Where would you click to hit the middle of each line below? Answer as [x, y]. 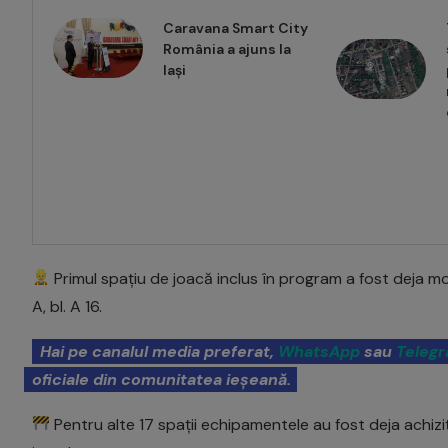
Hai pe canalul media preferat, [159, 351]
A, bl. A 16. [67, 306]
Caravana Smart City [235, 27]
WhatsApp [319, 351]
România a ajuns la [227, 48]
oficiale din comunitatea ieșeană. [161, 379]
